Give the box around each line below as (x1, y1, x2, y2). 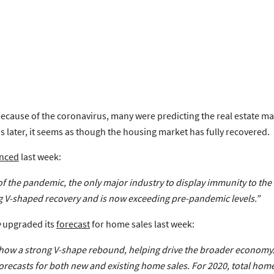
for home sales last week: (90, 217, 194, 230)
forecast (56, 217, 90, 230)
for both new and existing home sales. (33, 259, 191, 272)
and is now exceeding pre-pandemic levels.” (80, 191, 260, 204)
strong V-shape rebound (24, 243, 124, 256)
